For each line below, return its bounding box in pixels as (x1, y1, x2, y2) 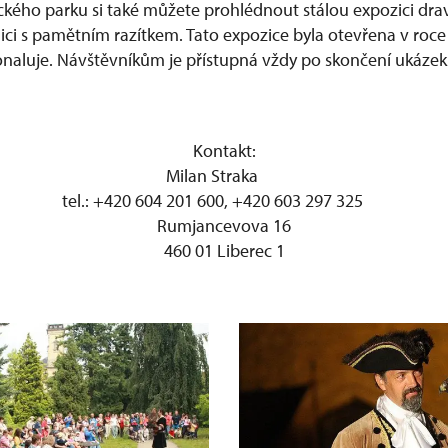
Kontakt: (192, 139, 256, 162)
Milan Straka (166, 164, 282, 187)
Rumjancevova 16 (157, 214, 291, 237)
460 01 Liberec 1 (163, 239, 285, 262)
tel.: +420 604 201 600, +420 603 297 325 (61, 189, 387, 212)
